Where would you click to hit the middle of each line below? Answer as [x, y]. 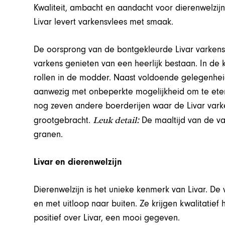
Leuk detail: [116, 120]
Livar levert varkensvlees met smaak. [104, 22]
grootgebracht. [64, 121]
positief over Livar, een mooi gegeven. [107, 218]
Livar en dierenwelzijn [78, 162]
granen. [48, 135]
